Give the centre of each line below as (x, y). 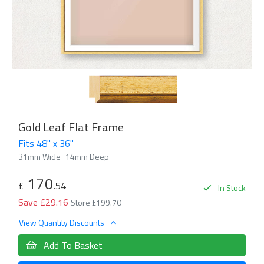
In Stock (231, 188)
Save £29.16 (43, 202)
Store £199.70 (96, 202)
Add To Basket (72, 245)
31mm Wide (39, 156)
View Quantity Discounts (62, 222)
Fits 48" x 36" (46, 143)
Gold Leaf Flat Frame (71, 127)
